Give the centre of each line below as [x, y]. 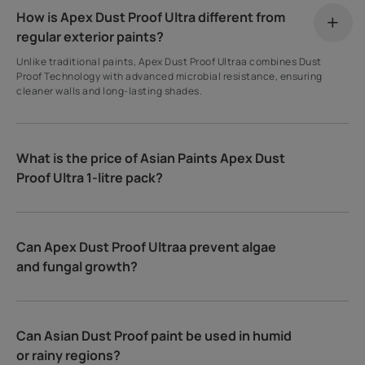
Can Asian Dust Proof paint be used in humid [154, 335]
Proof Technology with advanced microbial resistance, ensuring [169, 76]
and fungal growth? [77, 266]
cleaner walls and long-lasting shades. [110, 90]
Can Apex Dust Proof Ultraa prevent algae [147, 246]
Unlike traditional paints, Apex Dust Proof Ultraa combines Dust [169, 61]
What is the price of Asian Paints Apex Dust [151, 158]
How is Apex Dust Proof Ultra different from [151, 17]
